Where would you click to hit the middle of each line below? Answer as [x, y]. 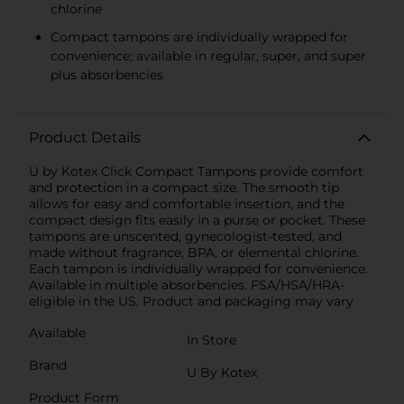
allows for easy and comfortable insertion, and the [187, 203]
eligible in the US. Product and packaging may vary [191, 301]
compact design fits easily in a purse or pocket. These [197, 220]
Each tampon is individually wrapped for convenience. [198, 268]
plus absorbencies [107, 74]
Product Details [85, 137]
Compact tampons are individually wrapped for [199, 37]
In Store [211, 340]
